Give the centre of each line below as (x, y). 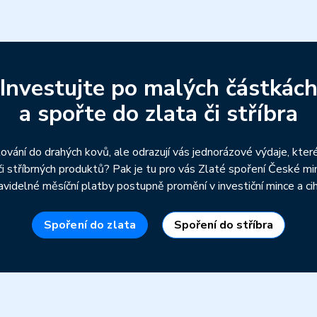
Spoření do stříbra (224, 225)
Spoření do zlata (90, 225)
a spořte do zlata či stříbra (158, 113)
